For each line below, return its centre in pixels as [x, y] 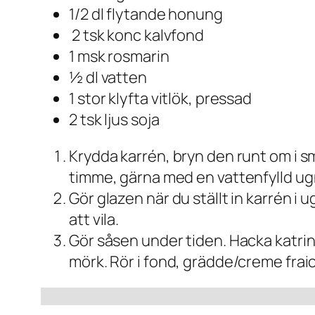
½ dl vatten [108, 78]
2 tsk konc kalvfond [136, 36]
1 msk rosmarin [119, 57]
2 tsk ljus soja [114, 120]
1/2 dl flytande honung [146, 14]
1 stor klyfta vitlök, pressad [161, 99]
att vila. [94, 220]
